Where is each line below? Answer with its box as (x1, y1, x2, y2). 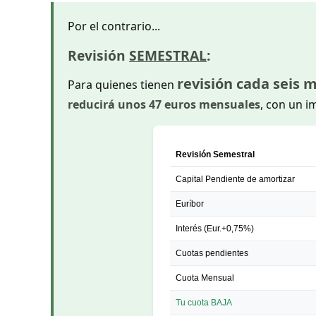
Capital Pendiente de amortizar (175, 174, 295, 184)
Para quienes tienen (68, 76, 177, 92)
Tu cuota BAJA (175, 297, 232, 308)
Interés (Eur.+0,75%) (175, 223, 254, 233)
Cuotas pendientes (175, 248, 248, 258)
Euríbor (175, 198, 204, 209)
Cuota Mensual (175, 272, 234, 283)
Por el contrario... (68, 18, 160, 34)
